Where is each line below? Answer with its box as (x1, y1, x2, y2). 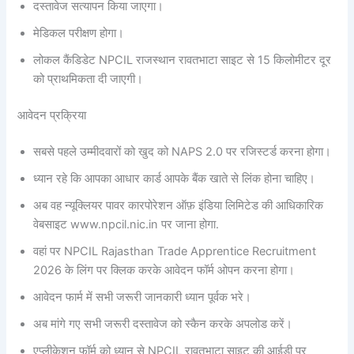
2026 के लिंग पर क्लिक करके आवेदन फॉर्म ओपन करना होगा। (33, 263, 296, 278)
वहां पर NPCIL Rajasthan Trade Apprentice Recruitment (33, 244, 317, 259)
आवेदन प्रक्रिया (17, 108, 87, 123)
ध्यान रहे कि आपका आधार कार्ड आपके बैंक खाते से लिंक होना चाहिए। (33, 171, 316, 186)
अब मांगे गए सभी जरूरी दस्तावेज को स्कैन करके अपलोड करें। (33, 317, 293, 332)
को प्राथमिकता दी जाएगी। (33, 72, 144, 87)
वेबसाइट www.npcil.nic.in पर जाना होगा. (33, 217, 220, 232)
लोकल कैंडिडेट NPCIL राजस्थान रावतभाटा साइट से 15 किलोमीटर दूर (33, 53, 332, 68)
